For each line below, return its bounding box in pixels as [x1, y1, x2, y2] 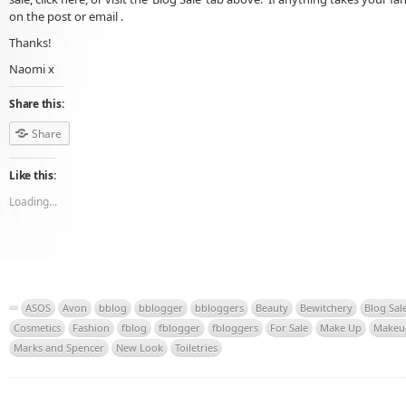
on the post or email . [9, 8, 123, 24]
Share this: [9, 96, 64, 112]
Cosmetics [14, 321, 61, 335]
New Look [116, 341, 163, 355]
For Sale [270, 321, 308, 335]
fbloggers [212, 321, 258, 335]
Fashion [72, 321, 110, 335]
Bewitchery [300, 301, 353, 315]
